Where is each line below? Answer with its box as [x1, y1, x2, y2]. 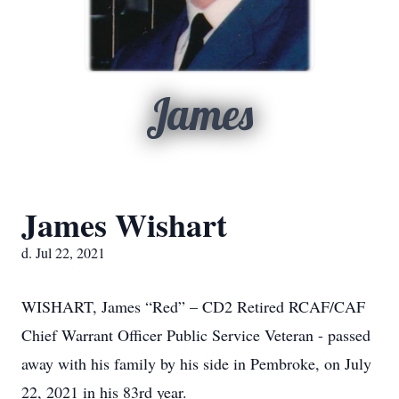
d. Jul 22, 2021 [21, 243, 105, 262]
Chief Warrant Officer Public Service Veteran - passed [21, 324, 370, 346]
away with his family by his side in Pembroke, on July [21, 353, 371, 374]
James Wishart [21, 201, 227, 248]
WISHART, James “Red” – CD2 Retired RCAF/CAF [21, 296, 365, 317]
